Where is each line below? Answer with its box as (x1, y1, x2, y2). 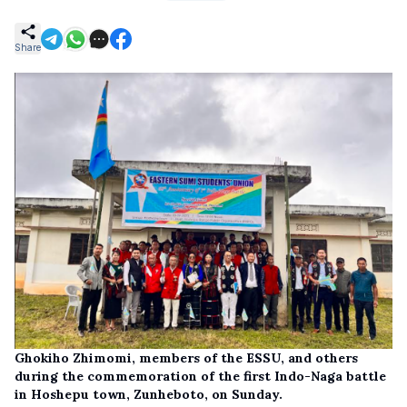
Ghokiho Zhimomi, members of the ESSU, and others (15, 349, 358, 366)
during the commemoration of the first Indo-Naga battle (15, 367, 386, 384)
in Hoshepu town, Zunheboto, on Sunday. (15, 385, 283, 402)
